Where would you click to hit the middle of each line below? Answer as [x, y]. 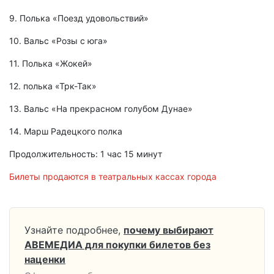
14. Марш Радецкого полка [66, 131]
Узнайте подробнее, [72, 230]
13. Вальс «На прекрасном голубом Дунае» [101, 109]
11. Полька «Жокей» [51, 64]
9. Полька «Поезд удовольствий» [79, 18]
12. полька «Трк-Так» [53, 86]
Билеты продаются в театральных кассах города [113, 177]
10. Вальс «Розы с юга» [58, 41]
